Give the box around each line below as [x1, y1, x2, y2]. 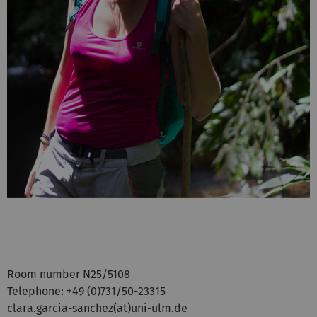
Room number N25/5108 [7, 267, 130, 281]
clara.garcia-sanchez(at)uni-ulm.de [7, 301, 188, 315]
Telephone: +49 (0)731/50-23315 [7, 284, 166, 298]
